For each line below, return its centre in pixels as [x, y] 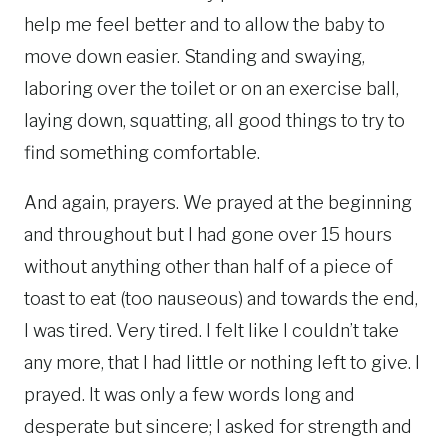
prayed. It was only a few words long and [189, 395]
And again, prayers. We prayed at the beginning [218, 203]
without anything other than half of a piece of [208, 267]
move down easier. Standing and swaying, [194, 57]
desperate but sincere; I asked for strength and [218, 427]
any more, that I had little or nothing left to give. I [222, 363]
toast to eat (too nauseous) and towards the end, [221, 299]
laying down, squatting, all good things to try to [214, 121]
